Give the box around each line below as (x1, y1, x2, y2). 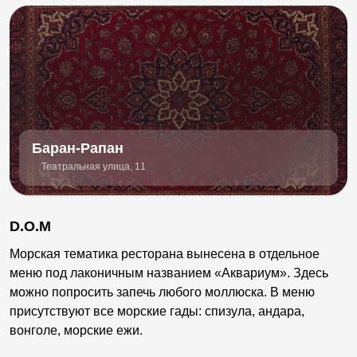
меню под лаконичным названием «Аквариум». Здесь (10, 266, 328, 280)
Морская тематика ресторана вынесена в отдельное (10, 247, 320, 261)
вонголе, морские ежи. (10, 324, 143, 338)
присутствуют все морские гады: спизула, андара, (10, 304, 304, 319)
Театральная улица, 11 (41, 161, 146, 173)
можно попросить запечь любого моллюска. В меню (10, 285, 315, 300)
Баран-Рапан (32, 140, 124, 157)
